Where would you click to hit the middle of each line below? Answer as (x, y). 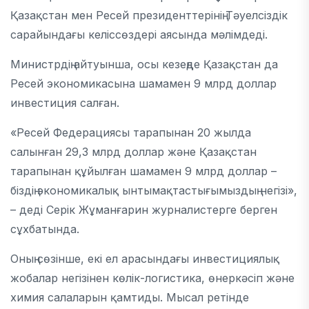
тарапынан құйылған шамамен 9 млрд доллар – (143, 171)
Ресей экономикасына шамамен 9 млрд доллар (143, 83)
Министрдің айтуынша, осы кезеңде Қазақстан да (144, 64)
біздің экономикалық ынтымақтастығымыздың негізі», (154, 190)
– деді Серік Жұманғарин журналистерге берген (144, 210)
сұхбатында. (45, 229)
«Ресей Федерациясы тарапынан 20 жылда (131, 132)
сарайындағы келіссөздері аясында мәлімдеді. (139, 34)
